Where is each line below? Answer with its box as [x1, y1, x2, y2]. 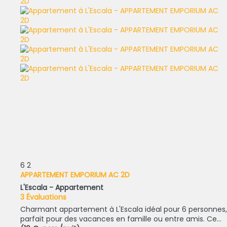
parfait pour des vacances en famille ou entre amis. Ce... [20, 214, 221, 224]
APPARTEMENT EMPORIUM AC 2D [20, 170, 130, 180]
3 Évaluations [20, 192, 66, 203]
